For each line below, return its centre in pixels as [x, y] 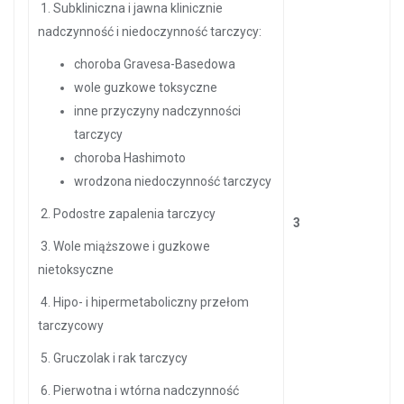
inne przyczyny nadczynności [157, 111]
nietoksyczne [76, 270]
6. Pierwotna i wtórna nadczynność [138, 390]
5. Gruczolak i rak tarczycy [114, 358]
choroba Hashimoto [130, 158]
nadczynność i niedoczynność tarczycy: [151, 32]
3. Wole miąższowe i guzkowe [124, 246]
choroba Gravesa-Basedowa [155, 64]
